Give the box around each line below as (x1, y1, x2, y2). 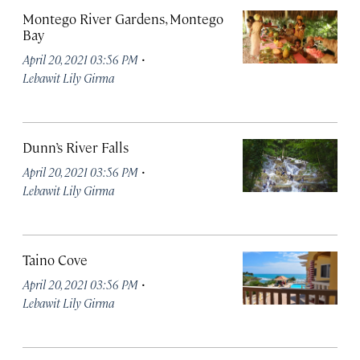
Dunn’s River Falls (22, 138, 129, 156)
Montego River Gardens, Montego (22, 10, 223, 27)
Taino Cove (22, 251, 88, 268)
